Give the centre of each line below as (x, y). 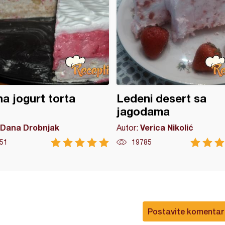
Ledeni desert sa (161, 98)
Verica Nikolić (166, 127)
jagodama (143, 111)
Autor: (128, 128)
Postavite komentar (186, 211)
